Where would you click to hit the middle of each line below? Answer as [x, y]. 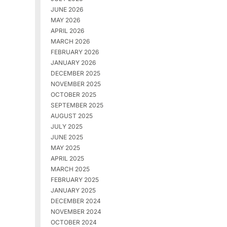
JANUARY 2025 [73, 191]
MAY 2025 [65, 148]
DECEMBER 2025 [75, 73]
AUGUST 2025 [71, 116]
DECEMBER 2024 [75, 201]
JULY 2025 [66, 127]
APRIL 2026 [67, 31]
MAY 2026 [65, 20]
